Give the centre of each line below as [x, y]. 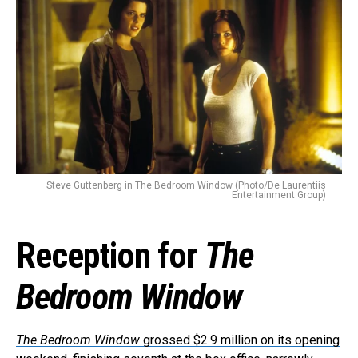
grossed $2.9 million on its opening [240, 340]
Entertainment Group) [279, 195]
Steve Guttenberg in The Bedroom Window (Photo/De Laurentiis [186, 185]
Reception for [110, 256]
